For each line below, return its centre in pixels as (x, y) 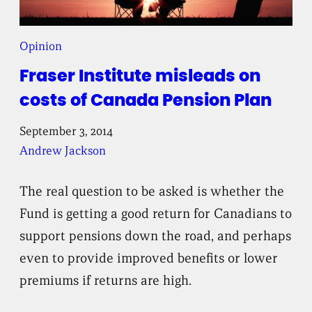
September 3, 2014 (67, 132)
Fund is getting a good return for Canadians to (156, 213)
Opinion (41, 47)
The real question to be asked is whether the (152, 190)
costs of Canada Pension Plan (146, 101)
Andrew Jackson (63, 151)
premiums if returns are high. (106, 280)
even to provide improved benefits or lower (149, 257)
